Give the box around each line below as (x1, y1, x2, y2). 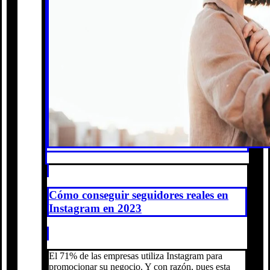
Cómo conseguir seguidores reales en (49, 189, 228, 202)
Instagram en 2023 (49, 202, 142, 215)
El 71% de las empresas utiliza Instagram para (49, 251, 222, 262)
